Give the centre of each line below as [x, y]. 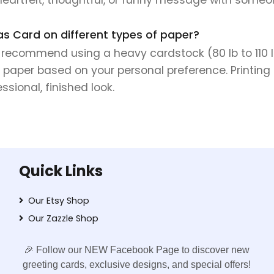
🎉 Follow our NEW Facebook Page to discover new [137, 250]
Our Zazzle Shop [63, 218]
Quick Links [61, 171]
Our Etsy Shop [58, 200]
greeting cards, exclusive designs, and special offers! [137, 264]
